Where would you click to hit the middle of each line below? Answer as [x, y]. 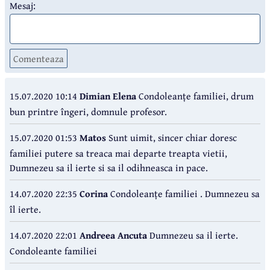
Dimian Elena [109, 96]
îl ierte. [25, 209]
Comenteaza [39, 58]
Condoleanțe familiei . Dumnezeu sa [184, 193]
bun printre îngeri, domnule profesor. [88, 111]
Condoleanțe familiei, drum [196, 96]
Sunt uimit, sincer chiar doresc [171, 137]
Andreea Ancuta [113, 235]
